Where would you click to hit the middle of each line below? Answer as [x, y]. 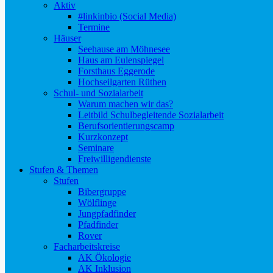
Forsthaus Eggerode [116, 71]
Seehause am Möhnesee [124, 49]
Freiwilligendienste [115, 159]
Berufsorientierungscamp [126, 126]
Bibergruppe [102, 192]
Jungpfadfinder [107, 214]
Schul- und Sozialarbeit [98, 93]
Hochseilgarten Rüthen [122, 82]
